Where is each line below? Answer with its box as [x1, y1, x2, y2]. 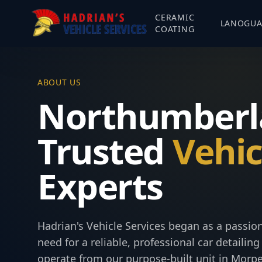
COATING [155, 23, 195, 35]
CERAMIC [155, 12, 195, 23]
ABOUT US [37, 77, 81, 88]
